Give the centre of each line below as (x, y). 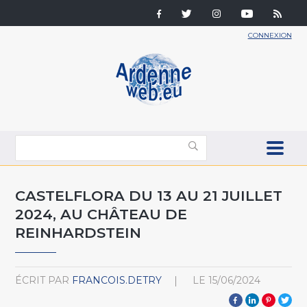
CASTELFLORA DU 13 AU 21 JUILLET (149, 195)
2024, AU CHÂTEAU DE (101, 214)
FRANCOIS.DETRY (117, 280)
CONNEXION (270, 35)
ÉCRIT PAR (42, 280)
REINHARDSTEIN (78, 232)
